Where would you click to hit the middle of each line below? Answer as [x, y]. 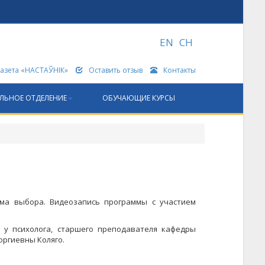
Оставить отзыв [116, 70]
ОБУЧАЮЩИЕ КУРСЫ [139, 98]
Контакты [180, 70]
